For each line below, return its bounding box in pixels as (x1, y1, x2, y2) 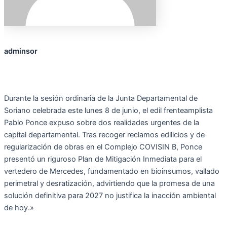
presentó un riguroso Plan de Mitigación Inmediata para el (4, 155, 202, 164)
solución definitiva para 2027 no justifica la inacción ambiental (4, 191, 216, 201)
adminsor (4, 46, 37, 56)
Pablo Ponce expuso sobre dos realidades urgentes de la (4, 118, 199, 128)
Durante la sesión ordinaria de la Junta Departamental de (4, 94, 198, 103)
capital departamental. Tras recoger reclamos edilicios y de (4, 130, 205, 140)
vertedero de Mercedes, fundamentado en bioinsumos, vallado (4, 167, 219, 176)
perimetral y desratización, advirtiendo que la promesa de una (4, 179, 215, 188)
